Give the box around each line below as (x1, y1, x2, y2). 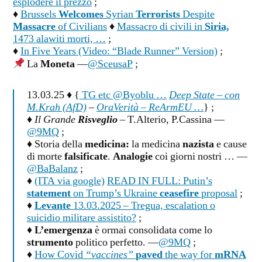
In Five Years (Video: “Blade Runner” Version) (20, 45, 218, 58)
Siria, (205, 20, 229, 34)
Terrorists (136, 8, 180, 22)
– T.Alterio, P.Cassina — (118, 113, 225, 127)
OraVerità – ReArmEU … (96, 101, 204, 115)
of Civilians (56, 20, 107, 34)
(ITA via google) (35, 175, 105, 188)
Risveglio (78, 113, 118, 127)
